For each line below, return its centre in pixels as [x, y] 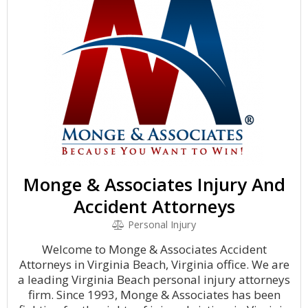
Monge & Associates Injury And [154, 184]
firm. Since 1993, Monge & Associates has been [154, 295]
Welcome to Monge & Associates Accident [154, 249]
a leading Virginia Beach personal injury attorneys [154, 279]
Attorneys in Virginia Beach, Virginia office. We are [154, 264]
